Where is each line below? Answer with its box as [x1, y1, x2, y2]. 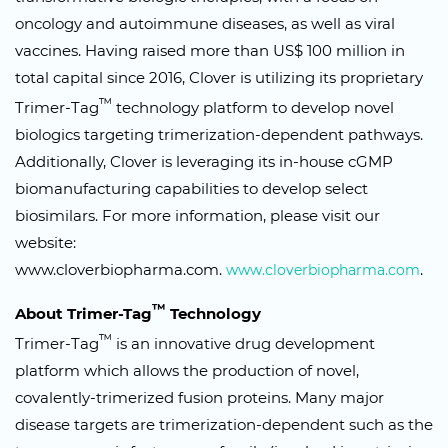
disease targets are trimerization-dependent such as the [15, 415, 433, 434]
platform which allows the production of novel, [15, 361, 359, 380]
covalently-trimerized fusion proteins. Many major [15, 388, 384, 407]
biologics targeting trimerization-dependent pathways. [15, 124, 423, 144]
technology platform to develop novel [112, 97, 394, 117]
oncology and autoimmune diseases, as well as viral [15, 13, 395, 33]
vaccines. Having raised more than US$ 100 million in [15, 40, 405, 60]
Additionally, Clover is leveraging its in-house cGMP [15, 151, 393, 171]
